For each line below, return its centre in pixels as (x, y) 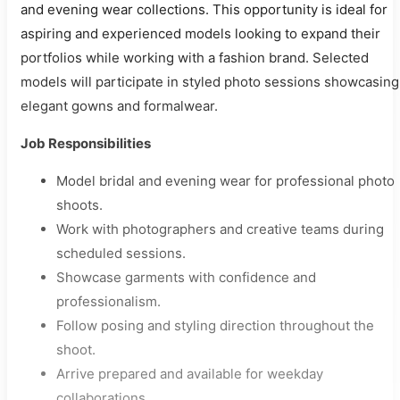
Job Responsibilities (86, 144)
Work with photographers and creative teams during (220, 229)
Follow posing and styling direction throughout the (215, 326)
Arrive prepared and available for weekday (190, 374)
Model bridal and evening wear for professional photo (225, 181)
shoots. (79, 205)
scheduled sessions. (121, 254)
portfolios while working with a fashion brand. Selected (195, 58)
